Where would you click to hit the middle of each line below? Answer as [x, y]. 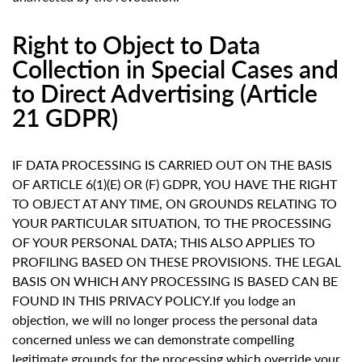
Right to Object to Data [136, 45]
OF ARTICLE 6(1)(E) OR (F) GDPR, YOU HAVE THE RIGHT [175, 184]
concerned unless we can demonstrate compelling [153, 339]
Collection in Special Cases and [175, 69]
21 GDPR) [65, 118]
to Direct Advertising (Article [165, 93]
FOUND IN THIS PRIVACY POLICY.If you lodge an [154, 301]
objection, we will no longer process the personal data [165, 320]
